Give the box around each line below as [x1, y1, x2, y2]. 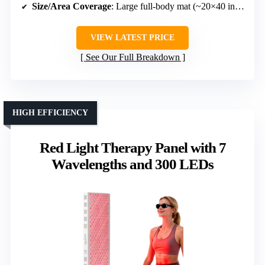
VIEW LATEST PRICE [91, 33, 174, 43]
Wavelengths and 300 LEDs [51, 156, 214, 173]
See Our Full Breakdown [85, 52, 180, 63]
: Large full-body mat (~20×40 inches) [111, 1, 235, 12]
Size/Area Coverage [32, 1, 111, 12]
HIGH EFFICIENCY [12, 108, 88, 118]
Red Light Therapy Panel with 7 [39, 140, 226, 156]
